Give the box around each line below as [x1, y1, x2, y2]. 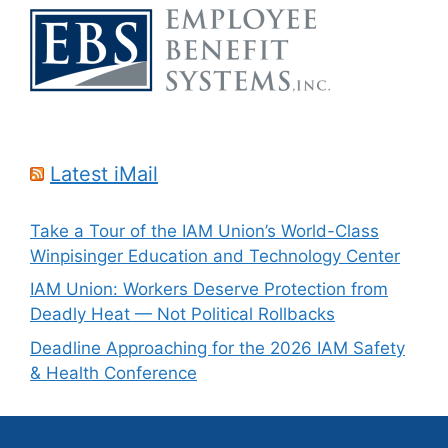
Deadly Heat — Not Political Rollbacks [30, 304, 335, 324]
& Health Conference [30, 362, 197, 383]
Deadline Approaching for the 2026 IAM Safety [30, 337, 405, 358]
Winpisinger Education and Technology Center [30, 245, 400, 266]
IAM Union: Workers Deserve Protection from [30, 279, 388, 299]
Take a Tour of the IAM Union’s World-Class [30, 220, 379, 241]
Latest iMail [50, 161, 158, 186]
